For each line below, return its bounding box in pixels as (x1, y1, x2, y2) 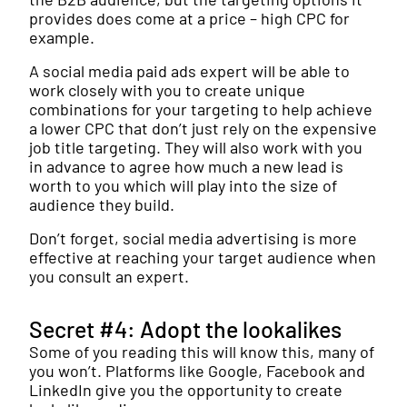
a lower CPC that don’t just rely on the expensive (29, 118, 377, 138)
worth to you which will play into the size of (29, 175, 337, 195)
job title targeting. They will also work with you (29, 137, 362, 157)
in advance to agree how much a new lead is (29, 156, 343, 176)
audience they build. (29, 194, 178, 214)
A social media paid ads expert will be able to (29, 61, 350, 81)
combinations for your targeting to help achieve (29, 99, 372, 119)
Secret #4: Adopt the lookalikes (29, 315, 342, 342)
